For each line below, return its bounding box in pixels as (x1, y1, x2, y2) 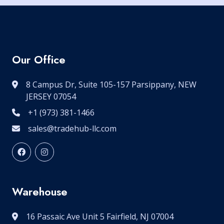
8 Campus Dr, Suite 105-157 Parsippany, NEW (26, 79, 196, 90)
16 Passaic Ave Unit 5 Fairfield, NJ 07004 (26, 211, 173, 222)
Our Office (12, 52, 65, 67)
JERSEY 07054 (26, 91, 76, 102)
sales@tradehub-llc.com (28, 123, 116, 134)
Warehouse (12, 184, 67, 199)
